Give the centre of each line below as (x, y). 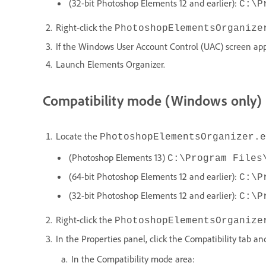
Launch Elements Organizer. (110, 64)
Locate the (78, 136)
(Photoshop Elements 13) (118, 158)
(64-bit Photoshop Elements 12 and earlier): (154, 177)
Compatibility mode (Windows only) (152, 101)
